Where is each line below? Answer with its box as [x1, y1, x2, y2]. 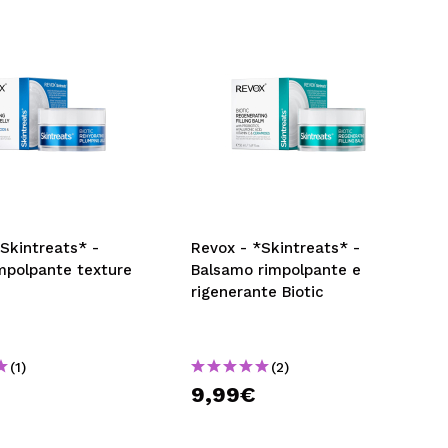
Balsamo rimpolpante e [191, 260, 361, 279]
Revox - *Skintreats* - [191, 238, 360, 257]
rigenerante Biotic [191, 282, 324, 301]
